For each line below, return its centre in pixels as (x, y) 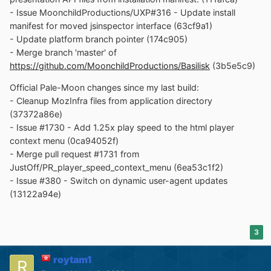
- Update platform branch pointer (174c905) (99, 39)
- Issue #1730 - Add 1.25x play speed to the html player (122, 128)
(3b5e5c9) (233, 65)
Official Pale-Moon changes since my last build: (104, 88)
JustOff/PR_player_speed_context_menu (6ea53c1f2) (116, 168)
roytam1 (73, 260)
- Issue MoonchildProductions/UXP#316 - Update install (122, 12)
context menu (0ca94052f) (64, 141)
